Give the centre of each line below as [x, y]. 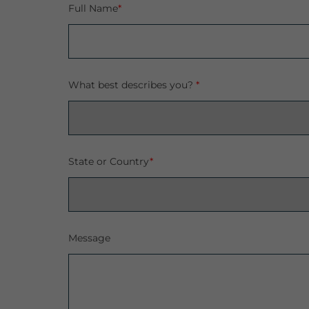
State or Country [109, 161]
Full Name [93, 8]
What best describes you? [132, 85]
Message [89, 238]
